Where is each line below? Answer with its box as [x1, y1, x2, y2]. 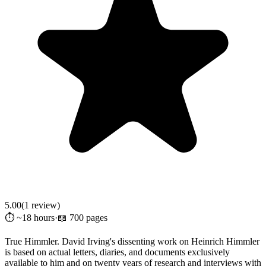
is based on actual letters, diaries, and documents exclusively [5, 246, 230, 257]
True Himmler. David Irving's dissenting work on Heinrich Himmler [5, 236, 259, 246]
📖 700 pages [58, 212, 107, 223]
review [29, 199, 57, 210]
